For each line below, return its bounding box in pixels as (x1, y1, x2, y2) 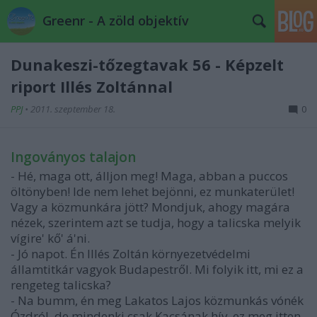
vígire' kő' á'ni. (11, 230, 90, 246)
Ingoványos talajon (11, 148, 136, 166)
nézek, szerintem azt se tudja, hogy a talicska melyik (11, 214, 301, 231)
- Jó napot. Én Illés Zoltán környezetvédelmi (11, 246, 250, 262)
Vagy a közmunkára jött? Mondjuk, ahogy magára (11, 199, 290, 215)
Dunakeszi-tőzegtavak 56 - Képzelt (11, 54, 284, 75)
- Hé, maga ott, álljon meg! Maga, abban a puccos (11, 168, 288, 184)
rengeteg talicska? (11, 277, 111, 293)
